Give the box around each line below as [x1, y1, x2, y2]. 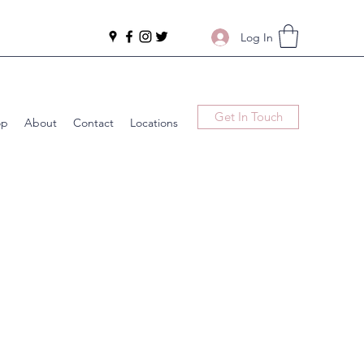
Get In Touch [214, 108, 283, 124]
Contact [73, 115, 114, 130]
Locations [130, 115, 178, 130]
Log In [240, 29, 274, 45]
